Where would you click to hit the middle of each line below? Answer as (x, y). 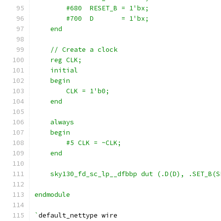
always (54, 122)
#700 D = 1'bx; (92, 18)
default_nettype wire (78, 215)
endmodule (52, 195)
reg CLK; (58, 60)
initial (56, 70)
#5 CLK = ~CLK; (78, 143)
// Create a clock (76, 50)
